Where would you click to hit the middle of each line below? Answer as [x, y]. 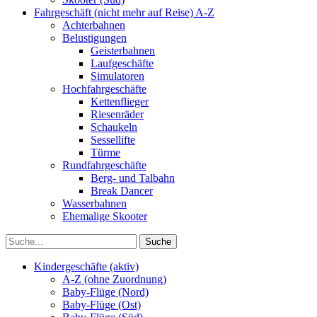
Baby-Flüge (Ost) [102, 304]
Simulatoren [117, 76]
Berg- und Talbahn [133, 178]
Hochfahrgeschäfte [104, 88]
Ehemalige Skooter [105, 216]
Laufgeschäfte [122, 63]
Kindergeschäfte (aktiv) [86, 266]
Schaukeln [114, 127]
